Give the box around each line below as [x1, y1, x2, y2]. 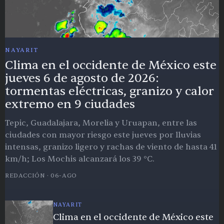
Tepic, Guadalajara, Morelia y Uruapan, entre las [5, 118, 197, 128]
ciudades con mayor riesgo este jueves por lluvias [5, 130, 201, 140]
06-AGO [50, 171, 77, 180]
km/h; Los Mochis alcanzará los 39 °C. [5, 154, 154, 164]
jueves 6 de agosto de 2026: [5, 70, 159, 86]
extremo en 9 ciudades [5, 96, 135, 112]
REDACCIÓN [5, 171, 45, 180]
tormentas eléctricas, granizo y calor [5, 83, 214, 99]
